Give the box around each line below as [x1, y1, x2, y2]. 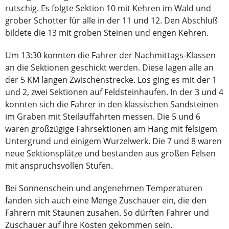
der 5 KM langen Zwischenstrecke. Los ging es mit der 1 [5, 74, 217, 86]
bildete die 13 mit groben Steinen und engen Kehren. [5, 27, 209, 39]
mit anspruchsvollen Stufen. [5, 160, 113, 172]
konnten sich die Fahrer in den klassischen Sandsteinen [5, 99, 218, 110]
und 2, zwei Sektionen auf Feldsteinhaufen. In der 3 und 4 [5, 86, 223, 98]
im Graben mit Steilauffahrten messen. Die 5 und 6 [5, 111, 200, 123]
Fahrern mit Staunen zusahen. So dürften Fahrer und [5, 207, 209, 219]
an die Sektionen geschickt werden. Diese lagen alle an [5, 62, 214, 74]
